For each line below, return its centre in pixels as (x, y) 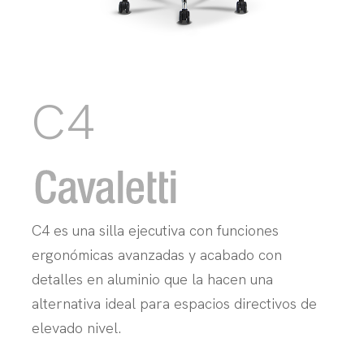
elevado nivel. (76, 327)
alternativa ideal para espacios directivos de (174, 303)
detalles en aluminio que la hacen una (152, 279)
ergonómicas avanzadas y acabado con (156, 254)
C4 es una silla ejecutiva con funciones (155, 230)
